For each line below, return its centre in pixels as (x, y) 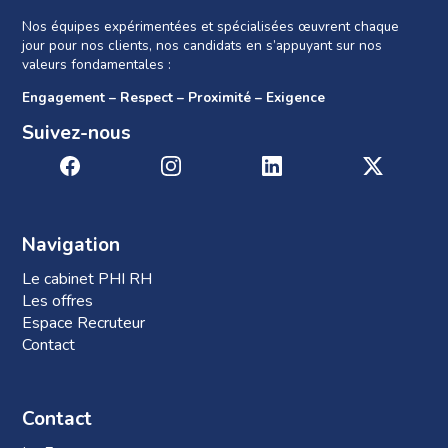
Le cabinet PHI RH (87, 279)
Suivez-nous (77, 133)
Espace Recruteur (84, 323)
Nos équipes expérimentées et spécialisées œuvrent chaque (211, 27)
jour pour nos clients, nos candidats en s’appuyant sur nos (202, 46)
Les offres (58, 301)
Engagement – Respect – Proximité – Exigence (174, 97)
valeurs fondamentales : (97, 65)
